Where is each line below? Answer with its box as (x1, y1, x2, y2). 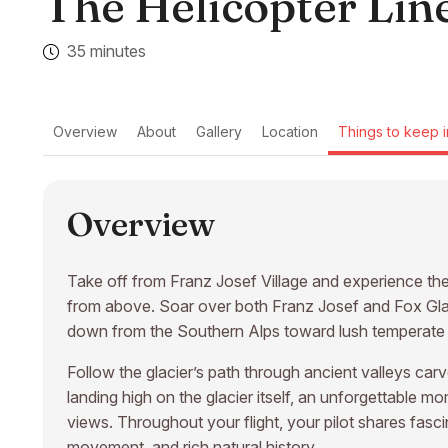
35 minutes (67, 41, 146, 61)
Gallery (196, 122, 242, 140)
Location (262, 122, 318, 140)
